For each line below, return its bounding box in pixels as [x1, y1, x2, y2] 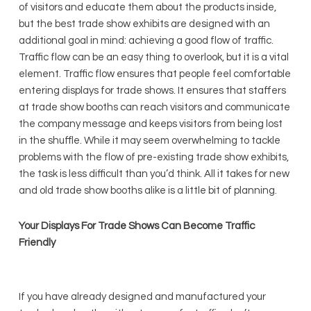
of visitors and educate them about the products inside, [18, 2, 276, 12]
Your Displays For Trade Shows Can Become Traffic [18, 221, 255, 231]
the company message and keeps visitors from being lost [18, 119, 283, 129]
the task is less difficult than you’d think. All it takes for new [18, 169, 289, 179]
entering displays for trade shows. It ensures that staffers [18, 85, 286, 96]
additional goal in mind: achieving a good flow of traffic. [18, 35, 274, 46]
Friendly [18, 237, 56, 248]
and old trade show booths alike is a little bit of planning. [18, 185, 277, 196]
